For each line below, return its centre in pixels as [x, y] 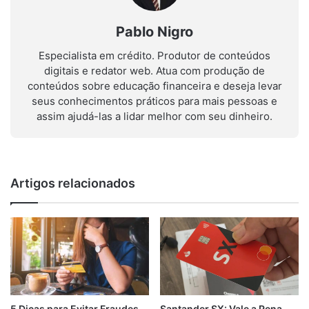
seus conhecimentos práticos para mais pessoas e [154, 101]
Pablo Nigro [154, 31]
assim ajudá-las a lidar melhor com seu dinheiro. [154, 116]
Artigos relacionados [73, 183]
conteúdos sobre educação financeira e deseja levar [154, 86]
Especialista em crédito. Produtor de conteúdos [154, 55]
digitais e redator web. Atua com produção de [154, 70]
